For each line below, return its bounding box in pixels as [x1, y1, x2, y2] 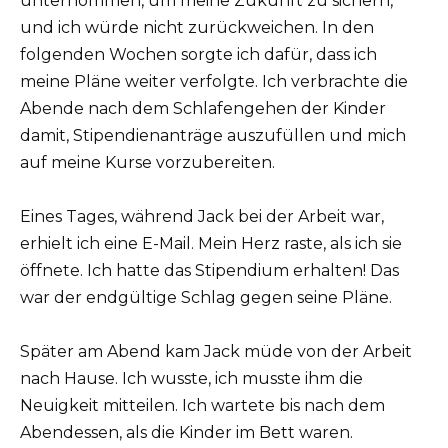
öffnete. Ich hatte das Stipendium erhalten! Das [20, 260, 399, 280]
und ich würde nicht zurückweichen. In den [20, 17, 374, 37]
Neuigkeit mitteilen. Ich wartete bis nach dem [20, 396, 385, 415]
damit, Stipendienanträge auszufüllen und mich [20, 125, 406, 145]
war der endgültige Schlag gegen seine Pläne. [20, 287, 392, 307]
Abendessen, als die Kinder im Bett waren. [20, 423, 353, 442]
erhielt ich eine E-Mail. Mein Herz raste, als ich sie [20, 233, 402, 253]
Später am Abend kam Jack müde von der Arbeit [20, 342, 412, 361]
